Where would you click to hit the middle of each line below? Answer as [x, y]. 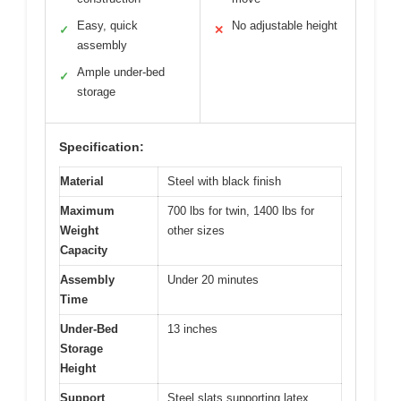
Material [82, 182]
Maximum [87, 211]
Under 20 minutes [213, 280]
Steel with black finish [224, 182]
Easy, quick [107, 26]
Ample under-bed [121, 73]
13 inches [192, 329]
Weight [79, 231]
